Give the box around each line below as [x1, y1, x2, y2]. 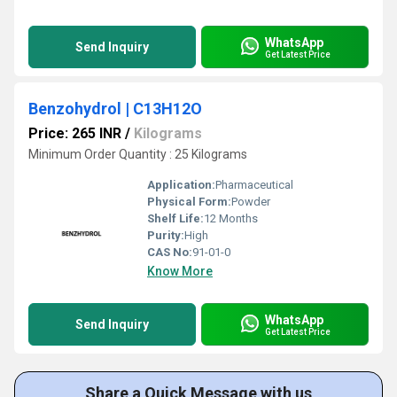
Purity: [147, 229, 184, 242]
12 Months [204, 212, 258, 225]
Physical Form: [147, 195, 231, 208]
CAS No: [147, 245, 192, 259]
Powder [231, 195, 270, 208]
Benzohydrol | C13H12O [28, 99, 202, 118]
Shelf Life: [147, 212, 204, 225]
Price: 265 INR [28, 125, 121, 142]
